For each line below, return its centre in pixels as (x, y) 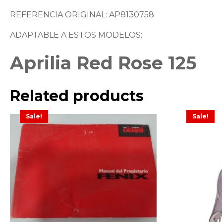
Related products (77, 96)
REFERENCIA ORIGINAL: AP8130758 (82, 15)
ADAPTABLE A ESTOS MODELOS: (76, 35)
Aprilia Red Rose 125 (103, 63)
